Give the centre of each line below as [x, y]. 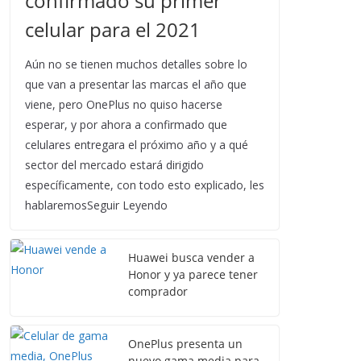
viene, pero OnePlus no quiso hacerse [124, 104]
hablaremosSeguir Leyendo [96, 205]
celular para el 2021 [113, 29]
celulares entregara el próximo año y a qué [137, 145]
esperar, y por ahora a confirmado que [126, 124]
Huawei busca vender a [191, 257]
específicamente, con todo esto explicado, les [145, 185]
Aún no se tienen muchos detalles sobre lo [136, 64]
